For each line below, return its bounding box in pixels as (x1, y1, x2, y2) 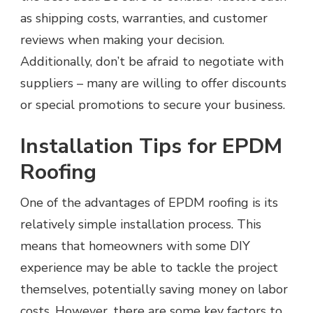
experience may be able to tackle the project (20, 259, 278, 276)
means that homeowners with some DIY (20, 237, 250, 254)
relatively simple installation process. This (20, 215, 261, 233)
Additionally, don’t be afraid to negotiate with (20, 52, 284, 70)
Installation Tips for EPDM (20, 131, 282, 161)
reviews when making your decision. (20, 31, 224, 48)
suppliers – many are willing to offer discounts (20, 74, 286, 92)
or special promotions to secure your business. (20, 96, 285, 113)
